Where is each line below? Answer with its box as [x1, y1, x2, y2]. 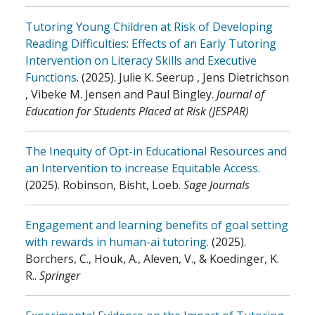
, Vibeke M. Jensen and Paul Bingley [25, 86, 212, 102]
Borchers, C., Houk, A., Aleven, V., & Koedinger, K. [25, 251, 279, 266]
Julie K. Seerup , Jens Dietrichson [119, 70, 289, 85]
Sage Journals [184, 177, 250, 193]
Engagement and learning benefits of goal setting [25, 217, 288, 233]
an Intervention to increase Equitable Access [25, 160, 258, 176]
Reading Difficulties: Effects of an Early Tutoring [25, 36, 276, 51]
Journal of [217, 86, 264, 102]
